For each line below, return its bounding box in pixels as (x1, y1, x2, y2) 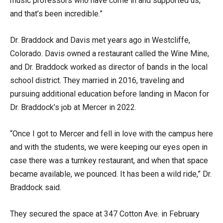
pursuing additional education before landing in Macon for (10, 89, 209, 99)
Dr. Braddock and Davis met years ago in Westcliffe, (10, 35, 190, 45)
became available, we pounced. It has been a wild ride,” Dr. (10, 169, 212, 179)
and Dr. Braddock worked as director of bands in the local (10, 62, 208, 72)
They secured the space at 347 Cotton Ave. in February (10, 209, 200, 219)
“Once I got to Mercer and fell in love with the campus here (10, 128, 213, 138)
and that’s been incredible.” (10, 8, 105, 18)
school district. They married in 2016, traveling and (10, 75, 184, 85)
